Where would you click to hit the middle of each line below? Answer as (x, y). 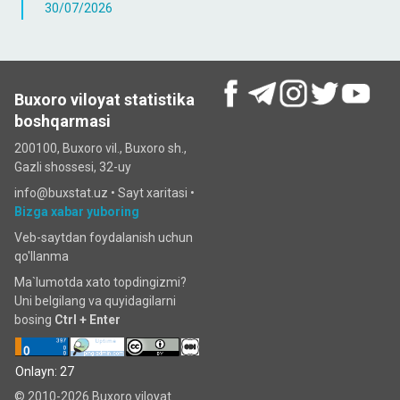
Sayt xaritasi (153, 193)
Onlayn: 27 (45, 372)
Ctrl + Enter (87, 320)
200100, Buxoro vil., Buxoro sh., (100, 148)
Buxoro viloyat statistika (104, 100)
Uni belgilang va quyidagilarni (95, 301)
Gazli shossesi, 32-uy (73, 167)
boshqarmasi (62, 121)
